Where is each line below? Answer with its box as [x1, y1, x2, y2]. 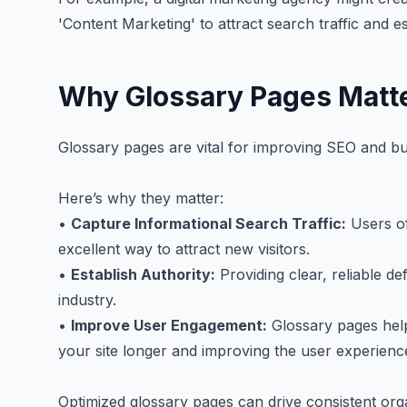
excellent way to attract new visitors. [58, 240, 310, 258]
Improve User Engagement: [71, 316, 267, 334]
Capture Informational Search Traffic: [71, 214, 346, 233]
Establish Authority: [71, 265, 215, 283]
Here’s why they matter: [58, 189, 223, 207]
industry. [58, 291, 116, 309]
